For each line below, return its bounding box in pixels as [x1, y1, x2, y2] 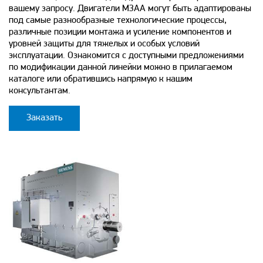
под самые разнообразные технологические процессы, [9, 15, 227, 25]
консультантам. [9, 86, 70, 96]
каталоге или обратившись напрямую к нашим [9, 74, 193, 84]
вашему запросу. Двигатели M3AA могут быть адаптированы [9, 4, 251, 14]
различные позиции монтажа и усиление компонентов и [9, 27, 231, 37]
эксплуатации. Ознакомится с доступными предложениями [9, 50, 244, 60]
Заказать [26, 113, 62, 123]
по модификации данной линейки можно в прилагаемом [9, 62, 232, 72]
